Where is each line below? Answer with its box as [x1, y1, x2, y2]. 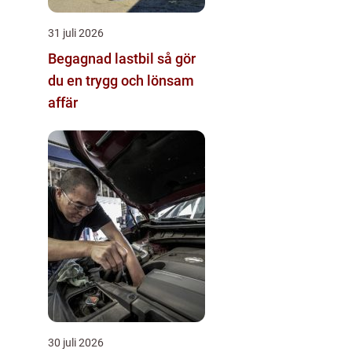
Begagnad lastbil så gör [48, 50, 157, 68]
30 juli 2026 [48, 336, 104, 350]
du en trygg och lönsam [48, 72, 194, 90]
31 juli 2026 [48, 27, 104, 40]
